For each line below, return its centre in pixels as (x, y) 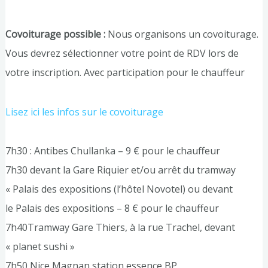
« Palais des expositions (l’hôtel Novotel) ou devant (119, 189)
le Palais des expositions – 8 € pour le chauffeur (112, 208)
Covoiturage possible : (56, 34)
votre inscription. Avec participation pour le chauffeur (125, 73)
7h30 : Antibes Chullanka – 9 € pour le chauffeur (112, 151)
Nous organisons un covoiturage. (183, 34)
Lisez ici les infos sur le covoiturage (84, 112)
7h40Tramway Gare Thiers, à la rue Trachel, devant (120, 228)
